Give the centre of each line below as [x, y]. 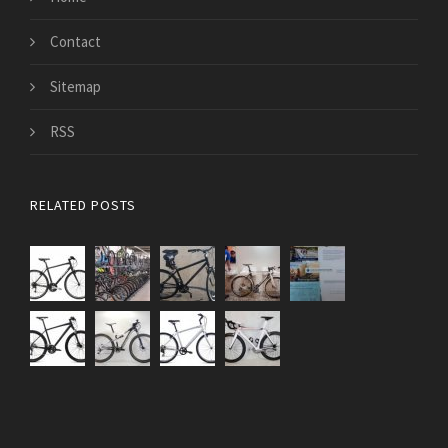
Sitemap [75, 87]
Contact [75, 42]
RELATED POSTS [83, 205]
